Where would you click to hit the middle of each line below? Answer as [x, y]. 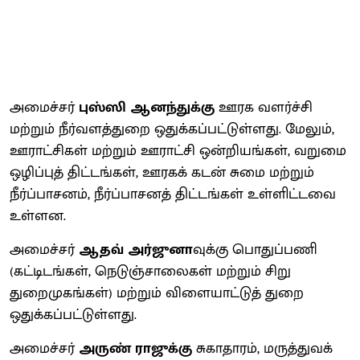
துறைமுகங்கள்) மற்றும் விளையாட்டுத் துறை [157, 293]
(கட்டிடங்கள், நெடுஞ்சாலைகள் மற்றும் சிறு [150, 271]
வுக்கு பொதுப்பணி [255, 250]
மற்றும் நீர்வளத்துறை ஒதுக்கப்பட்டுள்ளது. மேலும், [172, 129]
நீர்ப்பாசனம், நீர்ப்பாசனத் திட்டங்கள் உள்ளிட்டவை [173, 194]
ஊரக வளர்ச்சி [264, 107]
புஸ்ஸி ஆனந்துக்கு [147, 107]
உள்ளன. [38, 216]
